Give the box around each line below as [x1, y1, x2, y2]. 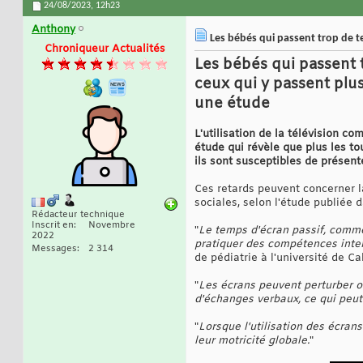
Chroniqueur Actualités [44, 42, 165, 57]
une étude [194, 94, 270, 114]
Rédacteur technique [32, 209, 125, 221]
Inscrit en [32, 220, 74, 232]
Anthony [32, 23, 75, 37]
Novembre [88, 220, 135, 232]
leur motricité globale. [194, 334, 310, 348]
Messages [32, 243, 77, 255]
